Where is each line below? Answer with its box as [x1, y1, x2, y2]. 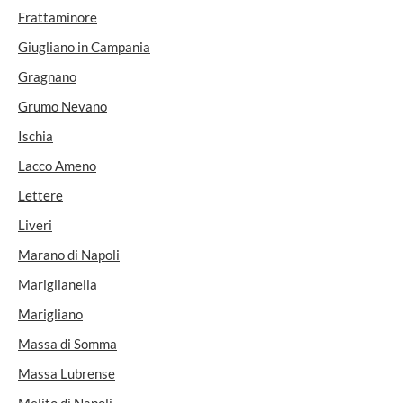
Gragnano [18, 68, 76, 85]
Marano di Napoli [18, 246, 120, 263]
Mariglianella [18, 276, 97, 292]
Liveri [18, 217, 52, 233]
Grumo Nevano [18, 98, 107, 114]
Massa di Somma [18, 336, 117, 352]
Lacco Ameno [18, 157, 96, 174]
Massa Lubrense [18, 365, 115, 381]
